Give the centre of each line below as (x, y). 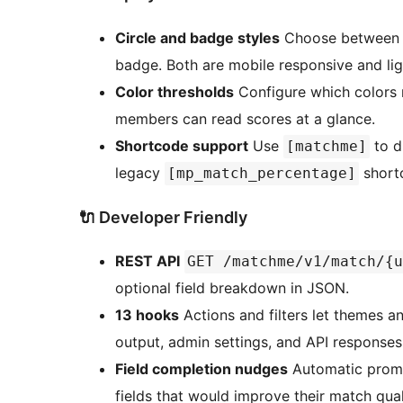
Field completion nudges (201, 369)
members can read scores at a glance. (245, 118)
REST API (148, 261)
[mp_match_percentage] (262, 173)
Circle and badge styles (197, 37)
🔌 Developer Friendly (163, 217)
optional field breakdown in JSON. (232, 288)
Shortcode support (182, 145)
